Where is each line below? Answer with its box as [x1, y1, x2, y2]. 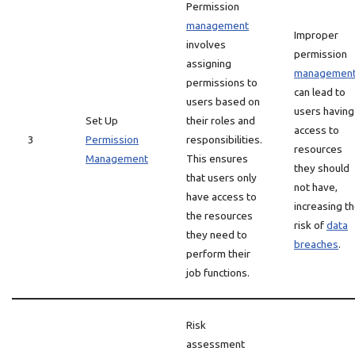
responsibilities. [186, 133, 262, 146]
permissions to [186, 76, 258, 89]
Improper [294, 29, 338, 41]
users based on [186, 95, 260, 108]
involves [186, 38, 226, 51]
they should [294, 162, 349, 174]
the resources [186, 209, 253, 222]
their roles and [186, 114, 255, 127]
